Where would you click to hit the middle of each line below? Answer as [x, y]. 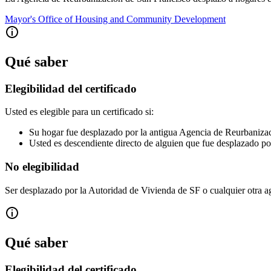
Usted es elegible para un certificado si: [79, 112]
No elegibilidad [42, 167]
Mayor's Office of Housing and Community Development [115, 19]
